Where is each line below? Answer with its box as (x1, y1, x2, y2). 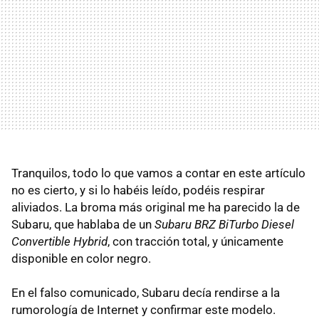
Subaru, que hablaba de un (11, 216, 155, 231)
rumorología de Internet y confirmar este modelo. (11, 302, 276, 317)
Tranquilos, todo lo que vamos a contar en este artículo (11, 165, 305, 180)
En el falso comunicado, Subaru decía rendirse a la (11, 285, 280, 300)
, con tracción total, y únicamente (108, 234, 283, 249)
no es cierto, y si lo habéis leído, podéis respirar (11, 182, 265, 197)
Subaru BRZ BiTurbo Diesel (155, 216, 294, 231)
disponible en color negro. (11, 251, 151, 266)
